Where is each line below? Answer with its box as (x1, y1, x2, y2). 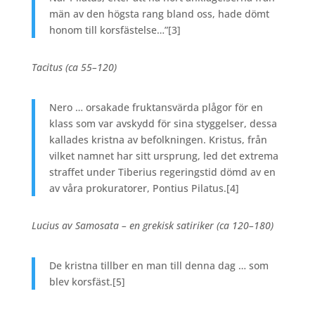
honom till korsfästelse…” (49, 23, 168, 37)
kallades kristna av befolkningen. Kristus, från (49, 133, 267, 147)
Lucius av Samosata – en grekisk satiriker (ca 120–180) (31, 219, 274, 233)
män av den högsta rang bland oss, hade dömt (49, 7, 269, 21)
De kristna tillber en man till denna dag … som (49, 259, 269, 273)
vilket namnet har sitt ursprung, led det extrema (49, 149, 278, 163)
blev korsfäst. (49, 275, 112, 289)
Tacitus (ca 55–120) (31, 60, 117, 75)
